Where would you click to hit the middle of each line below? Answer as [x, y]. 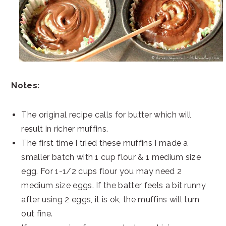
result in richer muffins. [65, 129]
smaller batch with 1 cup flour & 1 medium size [111, 157]
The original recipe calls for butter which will [106, 115]
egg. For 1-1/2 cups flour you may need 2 [102, 171]
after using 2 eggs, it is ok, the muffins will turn [110, 199]
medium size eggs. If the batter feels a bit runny [114, 185]
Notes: [25, 85]
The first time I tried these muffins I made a [105, 143]
